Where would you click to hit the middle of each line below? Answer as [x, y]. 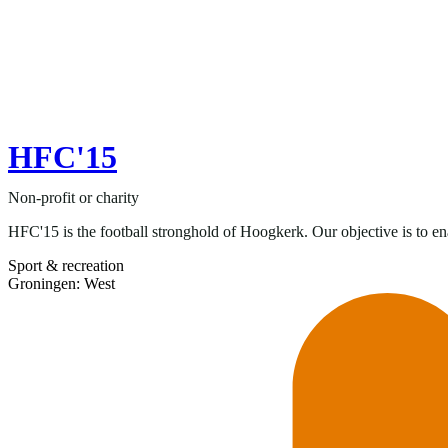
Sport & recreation [66, 266]
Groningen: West [61, 284]
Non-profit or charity [73, 198]
